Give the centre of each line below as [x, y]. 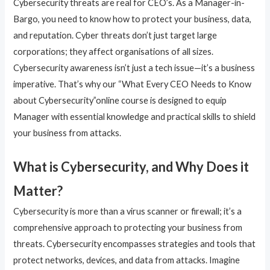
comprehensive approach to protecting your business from [128, 228]
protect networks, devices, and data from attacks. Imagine [127, 260]
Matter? [38, 191]
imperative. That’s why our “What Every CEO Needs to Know [133, 84]
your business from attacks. [67, 133]
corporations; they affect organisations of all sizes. [114, 51]
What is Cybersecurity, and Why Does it [131, 167]
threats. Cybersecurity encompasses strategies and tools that [135, 244]
